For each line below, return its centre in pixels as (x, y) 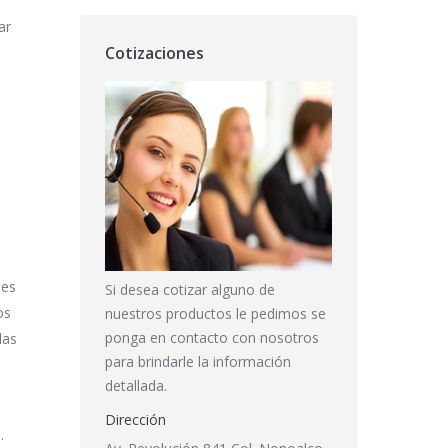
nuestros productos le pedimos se (215, 313)
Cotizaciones (154, 53)
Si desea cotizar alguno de (189, 289)
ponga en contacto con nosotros (211, 337)
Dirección (135, 419)
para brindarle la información (197, 361)
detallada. (135, 385)
